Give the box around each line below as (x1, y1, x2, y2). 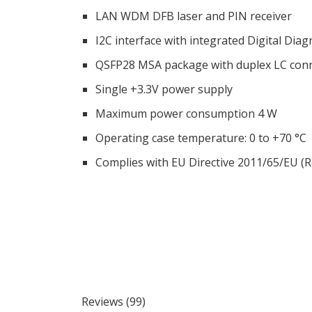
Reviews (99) (81, 294, 146, 309)
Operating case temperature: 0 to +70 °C (95, 130, 306, 146)
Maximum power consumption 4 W (95, 106, 277, 121)
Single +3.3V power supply (95, 81, 233, 97)
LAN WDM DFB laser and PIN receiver (95, 8, 292, 24)
